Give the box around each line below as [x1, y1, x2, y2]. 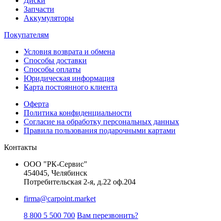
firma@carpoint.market [24, 194, 96, 203]
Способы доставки [24, 56, 87, 65]
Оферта [24, 99, 49, 108]
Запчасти [24, 4, 54, 13]
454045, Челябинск [24, 168, 87, 177]
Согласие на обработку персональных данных [24, 117, 179, 126]
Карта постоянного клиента [24, 82, 117, 91]
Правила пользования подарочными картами [24, 126, 176, 135]
